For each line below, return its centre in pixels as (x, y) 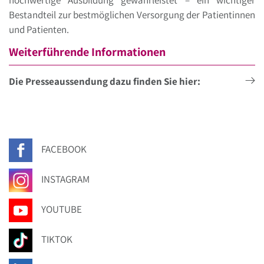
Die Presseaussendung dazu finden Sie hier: (105, 81)
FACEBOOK (64, 149)
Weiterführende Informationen (87, 52)
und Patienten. (40, 30)
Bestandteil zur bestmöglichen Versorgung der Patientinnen (132, 15)
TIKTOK (57, 239)
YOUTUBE (62, 209)
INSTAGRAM (65, 179)
